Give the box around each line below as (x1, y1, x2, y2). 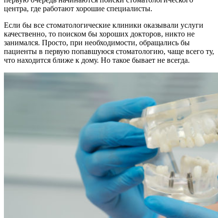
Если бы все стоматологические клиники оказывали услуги (4, 20, 203, 29)
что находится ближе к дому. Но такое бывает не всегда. (4, 55, 190, 64)
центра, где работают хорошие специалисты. (4, 4, 152, 13)
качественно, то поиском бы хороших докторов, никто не (4, 29, 195, 38)
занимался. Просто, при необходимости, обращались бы (4, 38, 190, 47)
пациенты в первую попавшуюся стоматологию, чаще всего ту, (4, 47, 214, 55)
